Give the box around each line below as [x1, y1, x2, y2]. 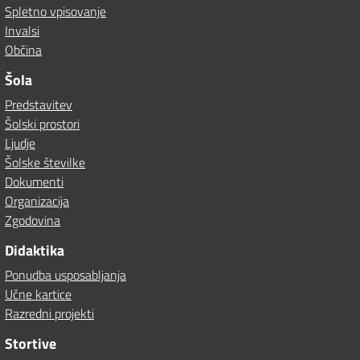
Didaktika [5, 239, 64, 261]
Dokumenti [5, 172, 63, 191]
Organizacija [5, 191, 69, 211]
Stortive [5, 333, 56, 354]
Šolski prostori [5, 114, 80, 133]
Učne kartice [5, 284, 72, 304]
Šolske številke [5, 153, 85, 172]
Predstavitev [5, 95, 72, 114]
